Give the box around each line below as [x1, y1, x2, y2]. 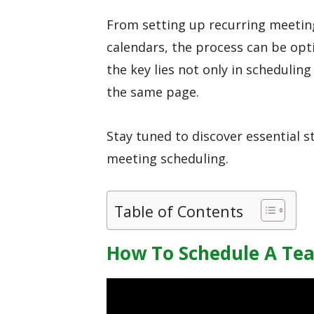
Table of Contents [114, 201, 243, 222]
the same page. [107, 83, 199, 101]
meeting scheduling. [107, 149, 228, 167]
